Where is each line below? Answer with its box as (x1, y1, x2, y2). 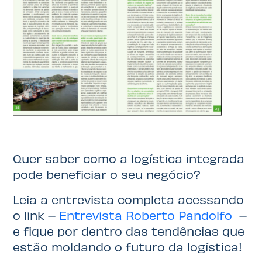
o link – (13, 208, 60, 223)
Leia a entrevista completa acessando (13, 192, 244, 207)
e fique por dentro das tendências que (13, 223, 245, 239)
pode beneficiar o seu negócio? (13, 167, 201, 182)
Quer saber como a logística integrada (13, 151, 245, 166)
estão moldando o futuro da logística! (13, 239, 243, 254)
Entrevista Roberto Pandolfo (59, 208, 233, 223)
